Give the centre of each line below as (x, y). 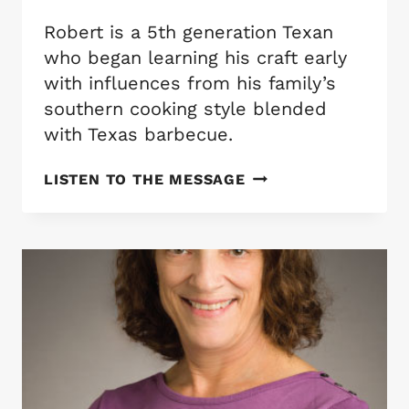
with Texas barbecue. (138, 135)
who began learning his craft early (195, 58)
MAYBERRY (288, 215)
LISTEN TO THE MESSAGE (145, 180)
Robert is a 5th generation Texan (189, 32)
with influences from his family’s (190, 84)
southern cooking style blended (185, 109)
